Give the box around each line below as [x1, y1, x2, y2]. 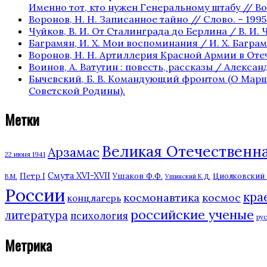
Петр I [20, 170, 45, 181]
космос [202, 190, 241, 204]
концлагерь [67, 192, 121, 204]
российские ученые [131, 206, 254, 223]
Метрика [5, 234, 52, 256]
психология [70, 209, 128, 222]
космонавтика [123, 190, 200, 204]
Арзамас [48, 143, 100, 160]
